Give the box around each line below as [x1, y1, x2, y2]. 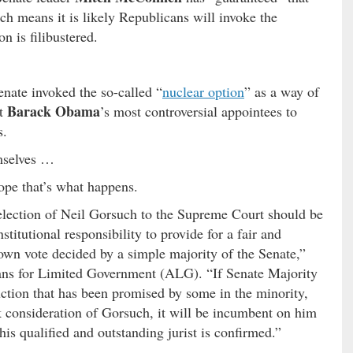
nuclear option [162, 81, 244, 101]
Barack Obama [7, 100, 100, 121]
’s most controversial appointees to [100, 101, 297, 121]
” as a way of [244, 81, 319, 101]
